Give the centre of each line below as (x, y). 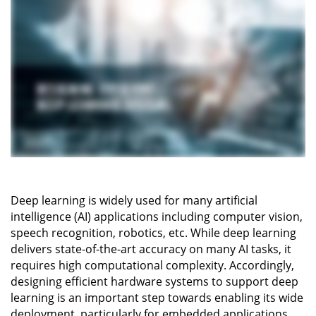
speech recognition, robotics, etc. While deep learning (153, 233)
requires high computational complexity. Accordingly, (152, 266)
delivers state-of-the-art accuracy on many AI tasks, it (151, 249)
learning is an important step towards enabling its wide (157, 298)
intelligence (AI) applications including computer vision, (157, 217)
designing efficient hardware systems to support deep (154, 282)
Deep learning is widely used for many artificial (134, 201)
